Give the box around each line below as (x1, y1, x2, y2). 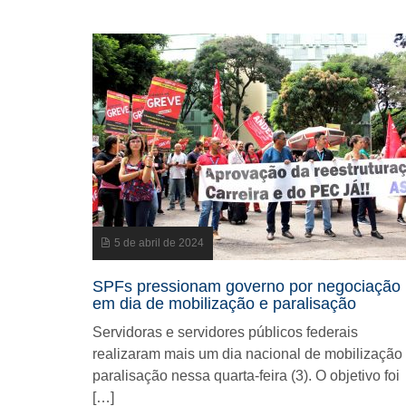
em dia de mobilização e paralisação (92, 295, 356, 313)
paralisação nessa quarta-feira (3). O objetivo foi (92, 368, 400, 383)
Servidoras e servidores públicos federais (92, 324, 358, 340)
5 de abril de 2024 (114, 237, 204, 249)
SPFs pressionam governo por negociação (92, 277, 401, 295)
